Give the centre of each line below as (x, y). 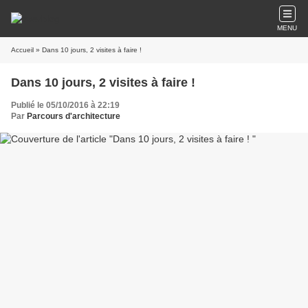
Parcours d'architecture (74, 116)
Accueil (22, 50)
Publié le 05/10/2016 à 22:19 (65, 105)
